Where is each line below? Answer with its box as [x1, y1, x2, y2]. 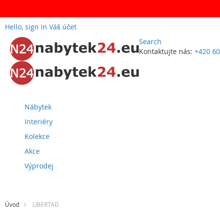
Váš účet [49, 22, 77, 31]
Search [139, 37, 162, 46]
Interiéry [25, 117, 53, 126]
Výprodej [25, 161, 54, 170]
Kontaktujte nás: [139, 47, 192, 56]
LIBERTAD [32, 200, 59, 208]
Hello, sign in [5, 22, 47, 31]
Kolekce [25, 132, 50, 141]
